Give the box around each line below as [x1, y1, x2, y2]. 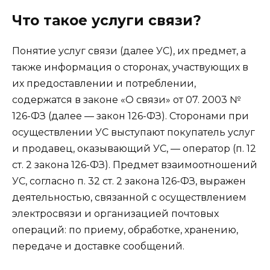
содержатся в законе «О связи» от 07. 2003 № [12, 93, 241, 105]
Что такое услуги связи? [12, 11, 201, 29]
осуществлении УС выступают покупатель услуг [12, 126, 255, 138]
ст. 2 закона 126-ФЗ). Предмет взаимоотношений [12, 159, 257, 171]
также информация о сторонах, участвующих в [12, 61, 248, 73]
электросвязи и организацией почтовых [12, 207, 219, 219]
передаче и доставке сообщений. [12, 240, 184, 252]
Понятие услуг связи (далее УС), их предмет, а [12, 45, 246, 57]
